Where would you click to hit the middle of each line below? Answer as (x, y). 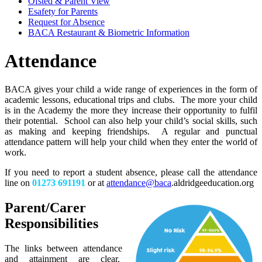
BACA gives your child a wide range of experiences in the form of (131, 89)
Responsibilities (51, 224)
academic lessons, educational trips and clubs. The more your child (131, 100)
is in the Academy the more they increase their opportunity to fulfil (131, 111)
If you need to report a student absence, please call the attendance (131, 173)
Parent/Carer (45, 208)
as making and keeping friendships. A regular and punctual (131, 132)
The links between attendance (63, 249)
